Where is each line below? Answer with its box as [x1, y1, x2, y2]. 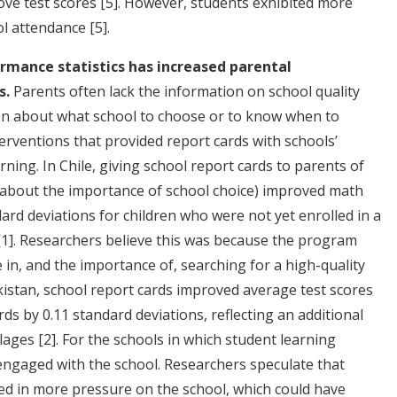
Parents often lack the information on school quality [10, 81, 360, 101]
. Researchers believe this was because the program [13, 230, 357, 250]
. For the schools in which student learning [56, 329, 336, 349]
